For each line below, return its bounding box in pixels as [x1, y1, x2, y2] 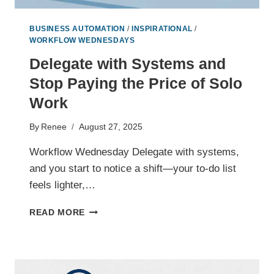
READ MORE [29, 208, 86, 218]
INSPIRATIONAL [131, 24, 193, 33]
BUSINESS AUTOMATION [29, 24, 125, 33]
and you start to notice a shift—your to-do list [29, 163, 236, 175]
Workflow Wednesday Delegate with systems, [29, 146, 239, 158]
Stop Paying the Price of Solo [29, 74, 242, 92]
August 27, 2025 [79, 122, 143, 132]
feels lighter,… [29, 179, 95, 191]
